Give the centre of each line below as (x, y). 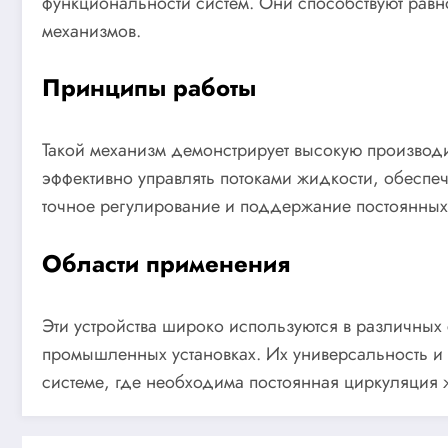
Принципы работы (149, 88)
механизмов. (91, 30)
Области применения (166, 263)
